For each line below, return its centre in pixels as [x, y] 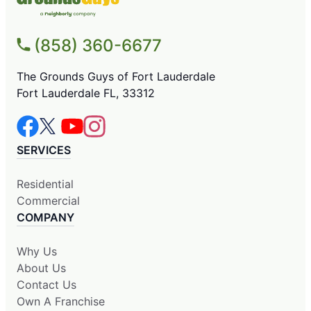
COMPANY [45, 218]
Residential [45, 184]
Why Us [37, 252]
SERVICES [44, 150]
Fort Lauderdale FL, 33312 [86, 93]
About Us [41, 268]
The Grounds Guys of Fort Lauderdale [116, 77]
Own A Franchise [61, 302]
